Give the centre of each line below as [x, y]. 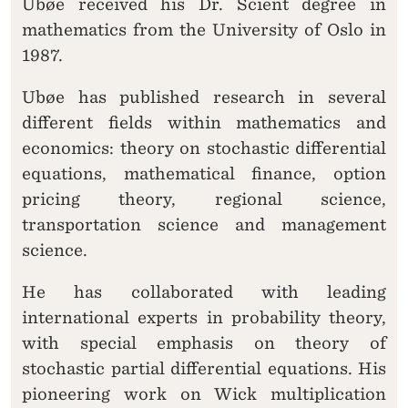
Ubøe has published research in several [204, 97]
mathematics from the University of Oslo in [204, 29]
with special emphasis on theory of [204, 342]
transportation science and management [204, 224]
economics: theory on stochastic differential [204, 148]
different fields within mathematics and [204, 122]
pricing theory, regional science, [204, 199]
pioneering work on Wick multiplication [204, 393]
